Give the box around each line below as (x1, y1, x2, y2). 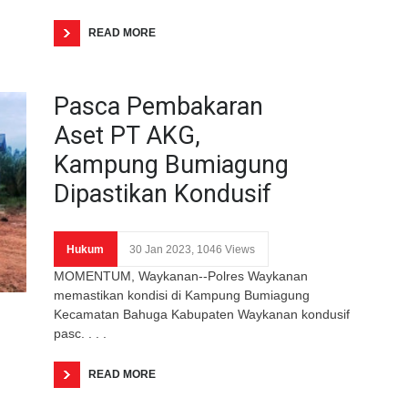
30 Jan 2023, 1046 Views (129, 242, 255, 256)
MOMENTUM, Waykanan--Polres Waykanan (54, 268, 308, 283)
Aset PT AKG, (54, 120, 200, 150)
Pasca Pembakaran (54, 91, 263, 121)
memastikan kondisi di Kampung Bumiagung (54, 287, 310, 302)
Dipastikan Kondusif (54, 178, 271, 209)
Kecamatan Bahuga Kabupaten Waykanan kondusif (54, 306, 350, 321)
